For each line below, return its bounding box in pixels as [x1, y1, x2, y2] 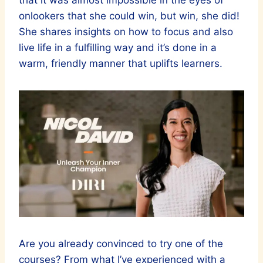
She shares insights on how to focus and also [19, 26, 233, 38]
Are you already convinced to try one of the [19, 238, 223, 250]
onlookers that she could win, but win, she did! [19, 10, 240, 22]
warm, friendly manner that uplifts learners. [19, 58, 222, 70]
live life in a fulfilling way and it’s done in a [19, 42, 217, 54]
